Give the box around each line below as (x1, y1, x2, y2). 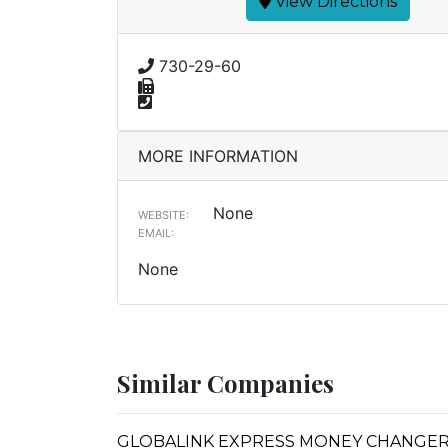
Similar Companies (117, 367, 334, 399)
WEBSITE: (138, 208, 189, 222)
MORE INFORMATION (138, 146, 298, 166)
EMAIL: (138, 226, 174, 240)
